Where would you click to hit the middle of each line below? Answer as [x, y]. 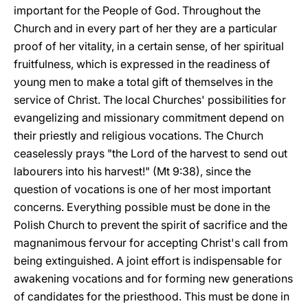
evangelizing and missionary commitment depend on [149, 118]
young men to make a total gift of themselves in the [143, 82]
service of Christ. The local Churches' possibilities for [150, 100]
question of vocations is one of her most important [142, 189]
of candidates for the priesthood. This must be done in [152, 296]
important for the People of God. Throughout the [137, 10]
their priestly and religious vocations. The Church [139, 135]
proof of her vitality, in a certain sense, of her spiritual [149, 46]
